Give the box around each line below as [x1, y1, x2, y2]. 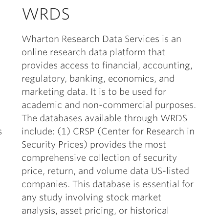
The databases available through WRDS [22, 113, 187, 123]
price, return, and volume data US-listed [22, 166, 189, 176]
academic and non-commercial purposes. [22, 100, 196, 110]
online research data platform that [22, 47, 165, 57]
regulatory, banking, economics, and [22, 73, 175, 84]
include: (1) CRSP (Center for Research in [22, 126, 195, 136]
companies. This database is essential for [22, 179, 194, 189]
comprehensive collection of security [22, 153, 177, 163]
